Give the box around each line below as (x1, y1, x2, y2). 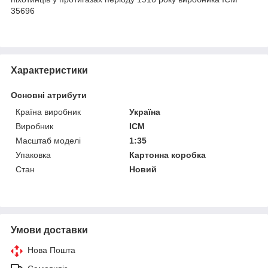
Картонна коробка (129, 150, 206, 160)
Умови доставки (11, 224, 88, 235)
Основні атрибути (11, 90, 87, 100)
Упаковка (16, 150, 51, 160)
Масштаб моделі (16, 135, 81, 145)
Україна (129, 106, 161, 117)
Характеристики (11, 65, 88, 75)
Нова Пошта (28, 245, 75, 255)
